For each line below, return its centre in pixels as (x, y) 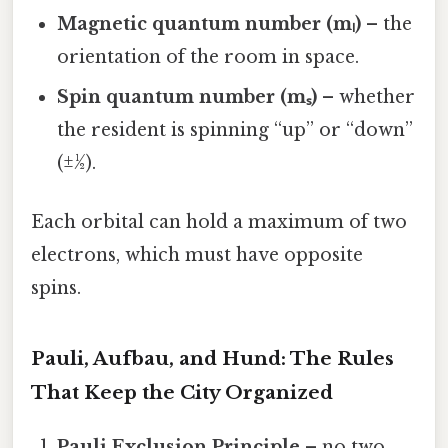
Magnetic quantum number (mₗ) (209, 24)
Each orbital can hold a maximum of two (219, 222)
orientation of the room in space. (208, 57)
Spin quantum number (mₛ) (187, 97)
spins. (56, 288)
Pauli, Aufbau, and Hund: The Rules (212, 359)
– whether (366, 97)
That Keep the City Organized (182, 393)
